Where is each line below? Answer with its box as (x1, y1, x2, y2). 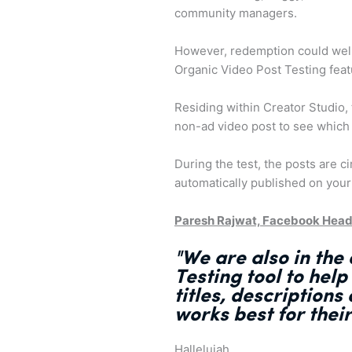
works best (174, 304, 273, 325)
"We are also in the (174, 247, 348, 269)
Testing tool (174, 266, 280, 288)
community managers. (174, 5, 297, 20)
